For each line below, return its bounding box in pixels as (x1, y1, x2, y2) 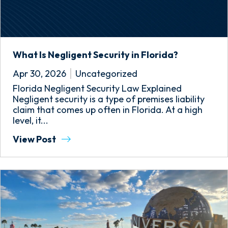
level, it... (13, 115, 48, 126)
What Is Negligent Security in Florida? (13, 49, 178, 61)
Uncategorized (75, 68, 137, 79)
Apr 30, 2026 (13, 68, 66, 79)
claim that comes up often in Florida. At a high (13, 104, 203, 116)
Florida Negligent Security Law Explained (13, 82, 182, 94)
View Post (13, 133, 58, 145)
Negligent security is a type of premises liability (13, 93, 205, 105)
